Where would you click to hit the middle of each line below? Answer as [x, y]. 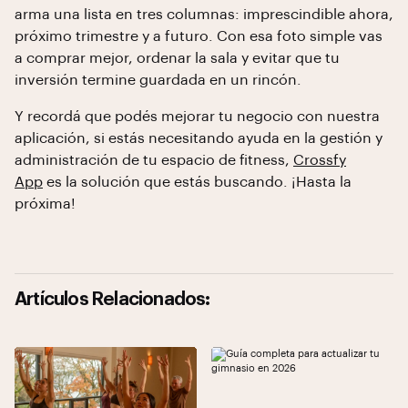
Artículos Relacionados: [112, 300]
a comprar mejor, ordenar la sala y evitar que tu [177, 58]
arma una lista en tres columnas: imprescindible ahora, [204, 15]
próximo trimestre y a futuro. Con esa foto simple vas [199, 36]
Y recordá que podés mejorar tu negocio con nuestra [197, 117]
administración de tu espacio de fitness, [154, 160]
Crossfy [320, 160]
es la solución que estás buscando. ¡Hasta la [197, 182]
